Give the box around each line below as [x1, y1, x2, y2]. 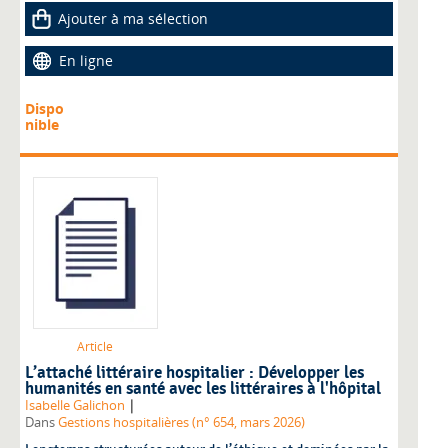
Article [77, 337, 113, 355]
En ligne [59, 50, 113, 70]
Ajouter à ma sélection [58, 8, 208, 28]
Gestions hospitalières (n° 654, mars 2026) [58, 413, 305, 431]
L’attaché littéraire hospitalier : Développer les [25, 362, 364, 383]
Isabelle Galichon [25, 396, 125, 414]
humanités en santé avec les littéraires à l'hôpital [25, 378, 381, 399]
